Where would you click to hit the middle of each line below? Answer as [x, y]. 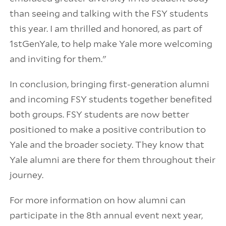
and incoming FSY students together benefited [110, 99]
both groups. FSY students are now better [99, 115]
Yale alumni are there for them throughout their [112, 160]
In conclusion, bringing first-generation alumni [109, 84]
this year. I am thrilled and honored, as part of [106, 29]
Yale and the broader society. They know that [107, 145]
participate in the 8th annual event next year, [106, 215]
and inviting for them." [58, 59]
